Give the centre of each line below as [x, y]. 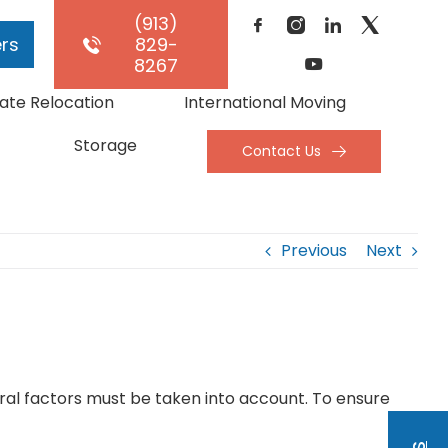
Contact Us [281, 151]
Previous [314, 250]
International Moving [264, 102]
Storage [105, 145]
